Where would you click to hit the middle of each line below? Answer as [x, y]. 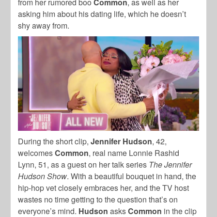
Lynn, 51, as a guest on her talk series [84, 165]
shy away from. [44, 26]
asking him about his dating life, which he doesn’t [102, 14]
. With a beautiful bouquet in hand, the [132, 176]
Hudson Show [43, 176]
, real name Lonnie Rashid [134, 153]
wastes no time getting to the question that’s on [98, 200]
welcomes [37, 153]
